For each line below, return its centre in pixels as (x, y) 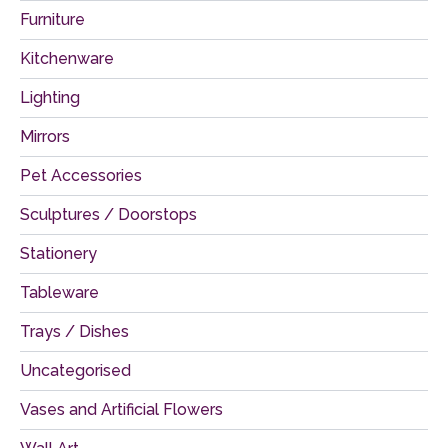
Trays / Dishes (74, 331)
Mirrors (45, 136)
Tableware (59, 292)
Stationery (58, 253)
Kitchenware (67, 58)
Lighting (50, 97)
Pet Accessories (81, 175)
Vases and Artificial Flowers (121, 409)
